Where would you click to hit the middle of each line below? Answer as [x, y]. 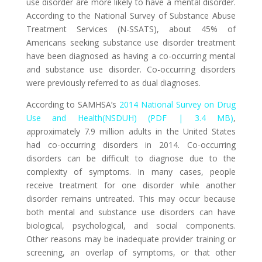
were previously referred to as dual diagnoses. [113, 83]
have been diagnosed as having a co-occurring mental [131, 56]
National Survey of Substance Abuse [165, 15]
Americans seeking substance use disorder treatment [131, 42]
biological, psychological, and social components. [131, 225]
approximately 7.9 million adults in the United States [131, 131]
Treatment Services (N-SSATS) [91, 29]
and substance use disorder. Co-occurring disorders [131, 69]
